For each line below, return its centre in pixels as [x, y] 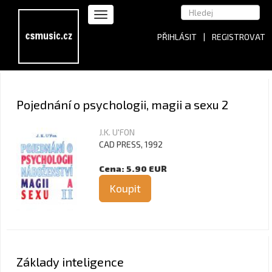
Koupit [125, 188]
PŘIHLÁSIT [177, 37]
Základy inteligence [70, 262]
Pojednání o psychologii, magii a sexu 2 [122, 104]
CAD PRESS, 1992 [131, 144]
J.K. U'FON [117, 132]
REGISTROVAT [239, 37]
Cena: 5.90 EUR [133, 168]
